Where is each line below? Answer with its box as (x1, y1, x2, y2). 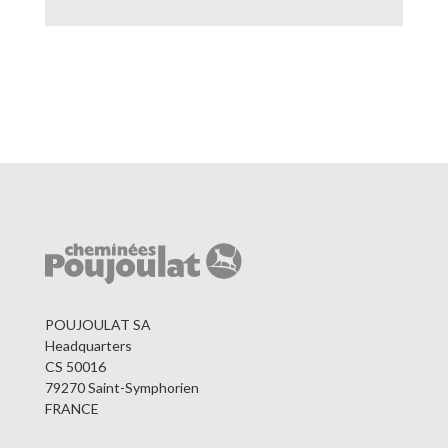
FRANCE (44, 399, 99, 417)
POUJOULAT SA (44, 315, 151, 333)
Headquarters (44, 336, 132, 354)
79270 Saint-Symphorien (44, 378, 199, 396)
